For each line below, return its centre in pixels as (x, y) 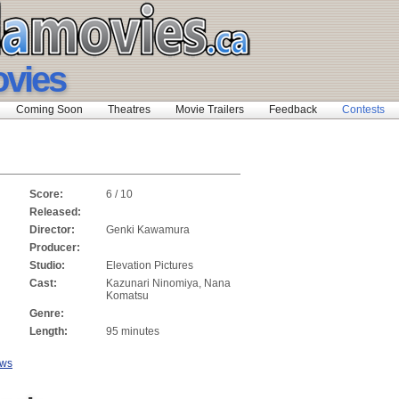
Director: (52, 230)
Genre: (47, 313)
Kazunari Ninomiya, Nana (168, 283)
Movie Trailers (210, 110)
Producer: (55, 248)
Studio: (47, 265)
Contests (363, 110)
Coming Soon (49, 110)
